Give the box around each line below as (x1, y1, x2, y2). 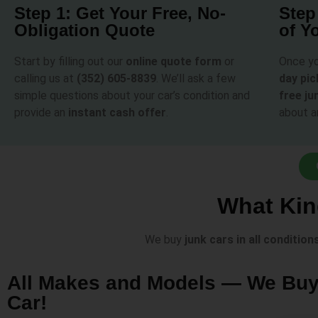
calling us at (14, 71, 77, 85)
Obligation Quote (14, 20, 155, 40)
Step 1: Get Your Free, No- (14, 3, 226, 23)
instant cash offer (68, 105, 166, 119)
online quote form (126, 54, 221, 68)
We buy (145, 233, 185, 247)
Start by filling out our (14, 54, 126, 68)
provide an (14, 105, 68, 119)
